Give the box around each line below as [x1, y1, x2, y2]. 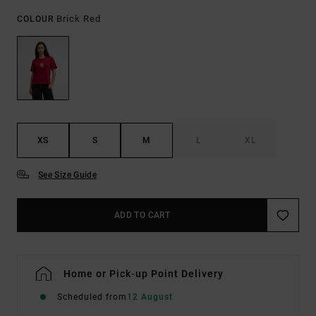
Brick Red [56, 13, 101, 24]
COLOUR [17, 14, 56, 24]
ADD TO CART [114, 210, 170, 221]
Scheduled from [57, 292, 127, 303]
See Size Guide [38, 170, 97, 181]
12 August [127, 292, 173, 303]
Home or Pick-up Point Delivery [63, 268, 224, 280]
